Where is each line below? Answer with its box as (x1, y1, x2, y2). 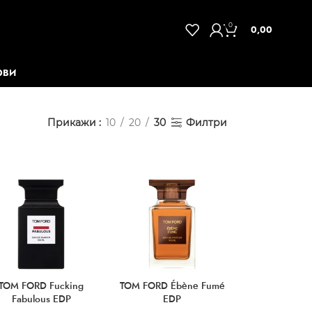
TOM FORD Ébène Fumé (119, 278, 225, 292)
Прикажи (47, 116, 99, 129)
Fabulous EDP (11, 291, 71, 306)
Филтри (185, 116, 227, 129)
